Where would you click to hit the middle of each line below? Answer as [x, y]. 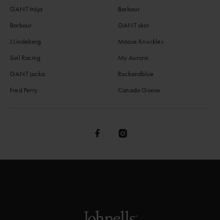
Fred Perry [24, 90]
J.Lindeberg [26, 41]
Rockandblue [136, 74]
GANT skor [134, 25]
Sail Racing [25, 58]
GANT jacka [27, 74]
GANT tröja [26, 9]
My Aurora [133, 58]
